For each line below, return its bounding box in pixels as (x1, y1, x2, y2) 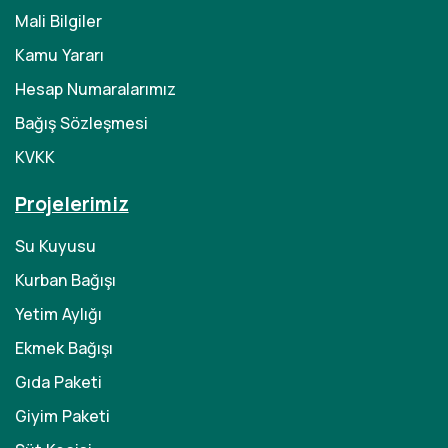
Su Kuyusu (15, 235, 96, 257)
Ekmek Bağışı (15, 337, 113, 359)
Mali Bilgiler (15, 10, 102, 32)
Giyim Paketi (15, 405, 110, 427)
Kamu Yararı (15, 44, 104, 66)
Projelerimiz (15, 191, 129, 217)
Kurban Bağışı (15, 269, 116, 291)
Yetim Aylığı (15, 303, 102, 325)
